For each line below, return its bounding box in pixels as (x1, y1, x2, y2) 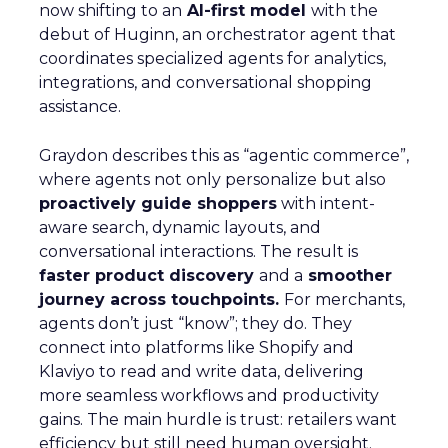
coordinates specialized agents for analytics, (39, 49, 386, 69)
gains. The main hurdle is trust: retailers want (39, 410, 397, 430)
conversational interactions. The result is (39, 242, 358, 262)
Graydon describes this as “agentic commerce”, (39, 146, 409, 166)
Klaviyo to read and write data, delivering (39, 362, 364, 382)
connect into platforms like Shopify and (39, 338, 354, 358)
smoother (303, 266, 392, 286)
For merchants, (284, 290, 405, 310)
